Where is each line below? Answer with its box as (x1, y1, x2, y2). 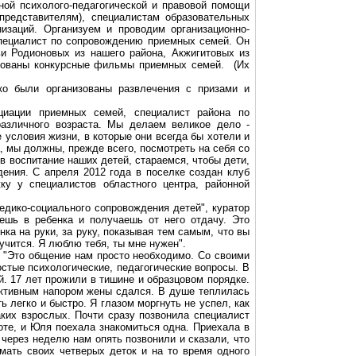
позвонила (139, 309, 190, 321)
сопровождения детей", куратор (90, 202, 250, 214)
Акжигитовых (171, 47, 234, 59)
